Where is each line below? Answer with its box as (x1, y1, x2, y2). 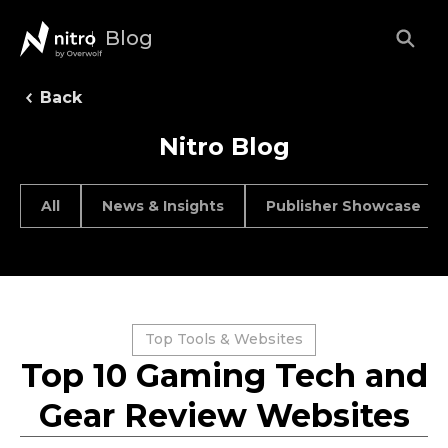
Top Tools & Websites (145, 330, 303, 348)
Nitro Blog (158, 132, 290, 161)
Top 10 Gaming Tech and (20, 356, 428, 395)
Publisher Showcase (266, 197, 421, 215)
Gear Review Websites (38, 396, 410, 435)
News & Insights (102, 197, 224, 215)
